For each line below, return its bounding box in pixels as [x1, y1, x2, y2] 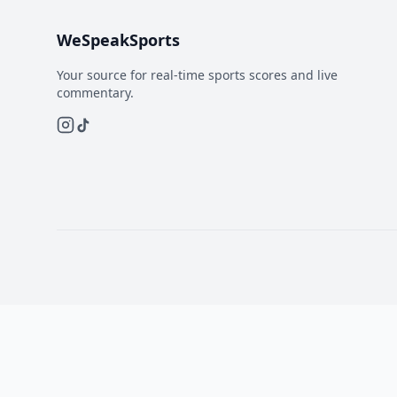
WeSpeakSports [57, 29, 180, 51]
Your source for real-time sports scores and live [57, 66, 338, 83]
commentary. [57, 84, 134, 101]
